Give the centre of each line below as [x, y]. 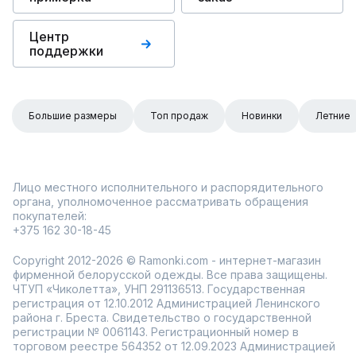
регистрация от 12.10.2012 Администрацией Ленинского [166, 303]
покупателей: [50, 216]
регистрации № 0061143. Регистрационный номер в [156, 332]
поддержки [66, 51]
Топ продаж [179, 116]
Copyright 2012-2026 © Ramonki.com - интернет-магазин [167, 260]
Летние [333, 116]
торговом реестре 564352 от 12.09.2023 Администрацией [174, 346]
